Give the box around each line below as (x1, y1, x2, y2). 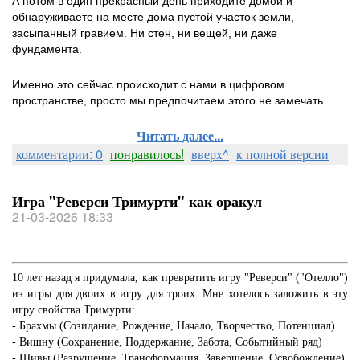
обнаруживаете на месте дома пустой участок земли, (12, 10, 294, 23)
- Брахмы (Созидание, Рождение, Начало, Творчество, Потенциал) (12, 320, 335, 332)
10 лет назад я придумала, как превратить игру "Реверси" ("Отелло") (12, 272, 348, 284)
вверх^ (191, 145, 229, 163)
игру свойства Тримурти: (12, 304, 135, 316)
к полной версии (236, 145, 329, 163)
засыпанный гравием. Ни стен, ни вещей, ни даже (12, 27, 277, 39)
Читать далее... (137, 126, 223, 145)
